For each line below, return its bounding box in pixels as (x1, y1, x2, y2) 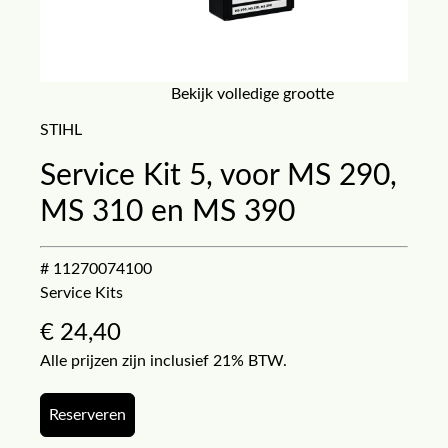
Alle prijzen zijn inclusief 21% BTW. (40, 353, 287, 369)
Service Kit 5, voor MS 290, (40, 161, 397, 191)
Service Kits (40, 285, 123, 301)
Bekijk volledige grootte (170, 86, 334, 102)
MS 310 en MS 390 (40, 197, 295, 227)
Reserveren (49, 407, 126, 423)
